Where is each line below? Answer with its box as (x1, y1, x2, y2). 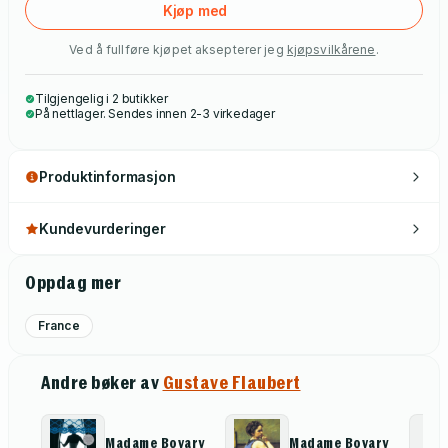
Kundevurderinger (39, 220, 166, 237)
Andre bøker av (41, 371, 163, 394)
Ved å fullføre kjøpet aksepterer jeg (69, 42, 284, 57)
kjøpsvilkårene (286, 42, 376, 57)
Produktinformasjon (39, 168, 176, 185)
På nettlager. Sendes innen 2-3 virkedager (35, 106, 275, 121)
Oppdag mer (25, 271, 121, 294)
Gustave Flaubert (162, 371, 301, 394)
